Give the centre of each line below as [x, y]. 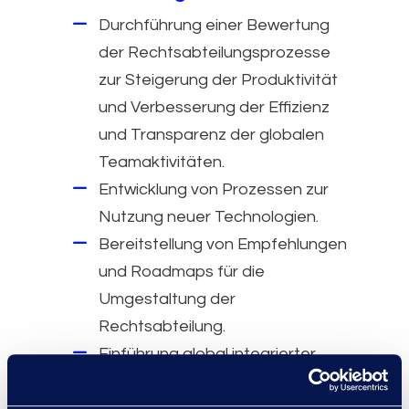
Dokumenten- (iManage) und [205, 381]
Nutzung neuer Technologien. [209, 216]
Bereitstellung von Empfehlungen [223, 244]
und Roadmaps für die [182, 271]
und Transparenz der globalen [211, 134]
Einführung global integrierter [207, 353]
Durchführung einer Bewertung [214, 25]
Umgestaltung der [167, 299]
